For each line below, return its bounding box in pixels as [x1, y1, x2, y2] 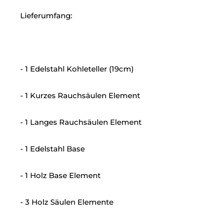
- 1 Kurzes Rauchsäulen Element [20, 91, 140, 101]
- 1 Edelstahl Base [20, 144, 85, 154]
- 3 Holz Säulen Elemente [20, 197, 113, 207]
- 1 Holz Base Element [20, 171, 101, 181]
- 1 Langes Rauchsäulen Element [20, 117, 142, 127]
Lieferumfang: [20, 11, 72, 21]
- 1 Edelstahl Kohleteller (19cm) [20, 64, 134, 74]
